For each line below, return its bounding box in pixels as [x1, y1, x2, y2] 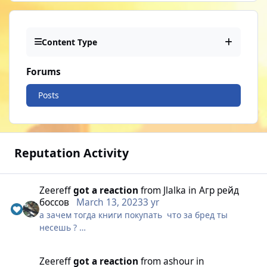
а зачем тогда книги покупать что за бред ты [39, 209, 228, 221]
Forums [26, 65, 61, 78]
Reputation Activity [14, 145, 129, 162]
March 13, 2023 [76, 196, 144, 209]
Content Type [42, 36, 97, 48]
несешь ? [39, 222, 80, 234]
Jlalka [163, 184, 187, 197]
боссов [39, 196, 70, 209]
